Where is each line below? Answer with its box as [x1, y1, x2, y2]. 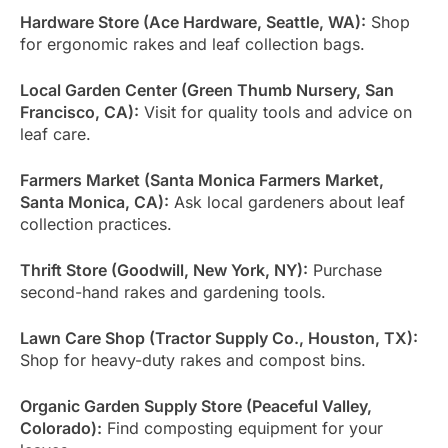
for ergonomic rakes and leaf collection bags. [20, 33, 365, 54]
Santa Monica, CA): [20, 191, 169, 212]
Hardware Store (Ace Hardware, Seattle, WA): [20, 11, 366, 32]
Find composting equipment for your [102, 417, 383, 438]
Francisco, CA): [20, 101, 139, 122]
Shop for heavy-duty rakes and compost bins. [20, 349, 366, 370]
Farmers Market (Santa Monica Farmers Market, [20, 169, 384, 190]
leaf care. [20, 123, 91, 144]
